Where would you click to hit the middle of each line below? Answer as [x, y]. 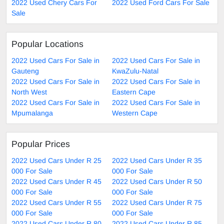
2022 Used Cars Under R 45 [56, 181]
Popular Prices [41, 144]
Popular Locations [47, 44]
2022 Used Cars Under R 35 [157, 160]
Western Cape [135, 113]
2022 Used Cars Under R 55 [56, 202]
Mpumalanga [32, 113]
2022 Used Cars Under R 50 [157, 181]
